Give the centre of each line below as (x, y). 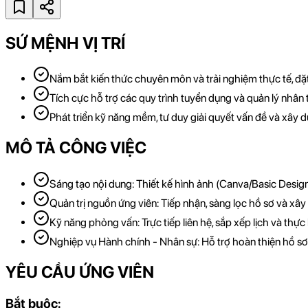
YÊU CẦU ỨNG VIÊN (80, 272)
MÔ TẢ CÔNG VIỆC (76, 148)
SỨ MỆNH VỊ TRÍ (65, 43)
